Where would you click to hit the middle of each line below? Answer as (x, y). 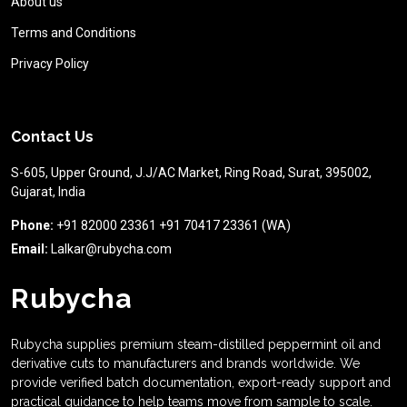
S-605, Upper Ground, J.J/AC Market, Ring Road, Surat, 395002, (191, 173)
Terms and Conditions (74, 33)
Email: (30, 249)
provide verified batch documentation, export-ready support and (201, 382)
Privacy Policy (50, 64)
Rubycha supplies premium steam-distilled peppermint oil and (196, 344)
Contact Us (52, 137)
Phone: (32, 225)
